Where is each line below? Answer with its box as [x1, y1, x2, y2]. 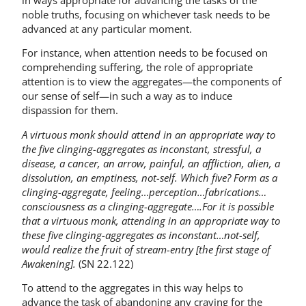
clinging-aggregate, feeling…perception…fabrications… [22, 184, 266, 199]
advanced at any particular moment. [22, 21, 192, 36]
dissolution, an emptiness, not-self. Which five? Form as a [22, 170, 277, 184]
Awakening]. [22, 256, 76, 270]
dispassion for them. [22, 103, 118, 117]
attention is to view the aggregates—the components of [22, 74, 281, 89]
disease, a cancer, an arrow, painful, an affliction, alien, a [22, 156, 280, 170]
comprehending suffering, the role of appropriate [22, 60, 253, 74]
